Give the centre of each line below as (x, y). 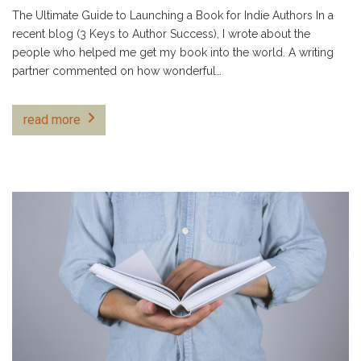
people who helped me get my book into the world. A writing (173, 52)
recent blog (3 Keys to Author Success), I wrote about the (161, 33)
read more (52, 119)
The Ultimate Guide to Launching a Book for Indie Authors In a (173, 15)
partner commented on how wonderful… (117, 71)
